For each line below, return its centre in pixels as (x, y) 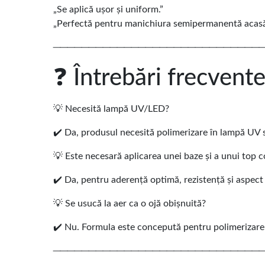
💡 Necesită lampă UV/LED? (111, 109)
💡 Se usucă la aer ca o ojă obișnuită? (130, 204)
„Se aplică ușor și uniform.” (108, 10)
